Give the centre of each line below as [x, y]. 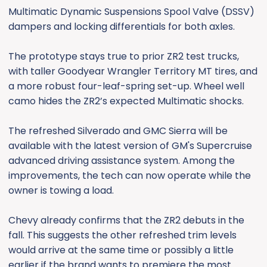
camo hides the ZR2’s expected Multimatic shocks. [126, 101]
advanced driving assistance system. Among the [122, 161]
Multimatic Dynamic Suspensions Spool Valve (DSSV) [131, 12]
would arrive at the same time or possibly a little [121, 250]
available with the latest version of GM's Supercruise [130, 146]
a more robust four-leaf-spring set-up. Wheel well [126, 86]
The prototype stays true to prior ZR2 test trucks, [124, 57]
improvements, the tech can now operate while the [130, 176]
